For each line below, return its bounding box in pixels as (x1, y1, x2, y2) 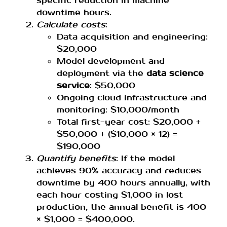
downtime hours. (36, 7, 111, 18)
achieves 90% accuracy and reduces (36, 165, 201, 176)
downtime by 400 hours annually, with (36, 177, 210, 188)
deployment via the (57, 67, 146, 79)
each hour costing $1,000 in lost (36, 189, 183, 200)
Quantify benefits (36, 153, 116, 164)
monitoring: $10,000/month (57, 104, 179, 115)
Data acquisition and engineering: (57, 31, 208, 42)
